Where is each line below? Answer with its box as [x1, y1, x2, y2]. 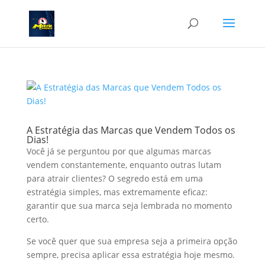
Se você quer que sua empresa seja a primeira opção [26, 235, 237, 247]
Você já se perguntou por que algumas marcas [26, 146, 211, 157]
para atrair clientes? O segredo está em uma [26, 173, 203, 184]
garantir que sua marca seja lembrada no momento [26, 200, 232, 211]
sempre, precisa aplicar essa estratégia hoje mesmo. [26, 249, 235, 260]
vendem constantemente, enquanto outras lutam [26, 159, 221, 170]
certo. [26, 214, 49, 225]
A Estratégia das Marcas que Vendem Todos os [26, 124, 235, 137]
